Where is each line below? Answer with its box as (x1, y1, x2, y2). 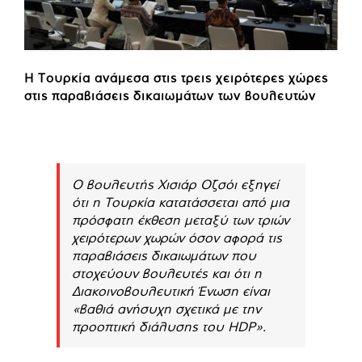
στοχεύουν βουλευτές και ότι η (72, 264, 262, 281)
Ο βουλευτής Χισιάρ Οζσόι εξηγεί (72, 175, 279, 192)
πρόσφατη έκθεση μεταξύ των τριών (72, 211, 289, 228)
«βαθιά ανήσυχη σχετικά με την (72, 300, 261, 317)
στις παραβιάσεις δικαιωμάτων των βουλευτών (24, 87, 316, 103)
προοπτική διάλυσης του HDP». (72, 318, 266, 335)
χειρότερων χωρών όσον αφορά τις (72, 229, 282, 246)
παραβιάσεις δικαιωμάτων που (72, 246, 256, 263)
